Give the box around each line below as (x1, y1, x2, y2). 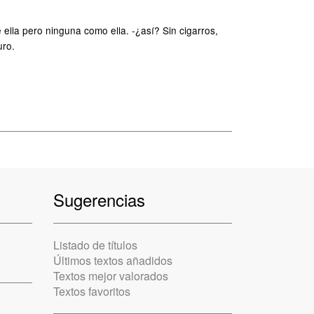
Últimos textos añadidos (53, 252, 172, 268)
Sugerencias (53, 187, 145, 212)
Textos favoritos (53, 283, 130, 299)
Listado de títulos (53, 237, 137, 253)
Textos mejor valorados (53, 268, 168, 284)
